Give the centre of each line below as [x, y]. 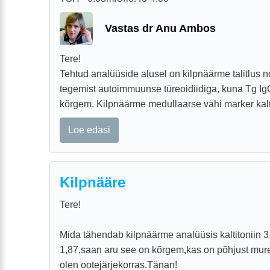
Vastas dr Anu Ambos [160, 28]
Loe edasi [89, 130]
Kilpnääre [93, 182]
